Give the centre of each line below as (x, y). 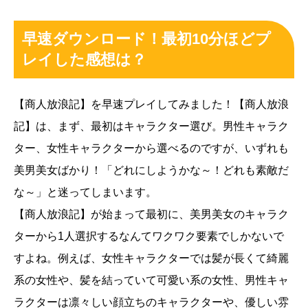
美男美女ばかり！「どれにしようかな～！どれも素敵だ (151, 170)
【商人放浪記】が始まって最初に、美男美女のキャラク (151, 214)
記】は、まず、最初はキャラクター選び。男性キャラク (151, 126)
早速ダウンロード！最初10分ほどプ (146, 39)
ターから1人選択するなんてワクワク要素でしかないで (149, 236)
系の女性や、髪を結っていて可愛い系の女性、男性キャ (151, 280)
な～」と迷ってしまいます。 (85, 192)
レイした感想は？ (84, 60)
